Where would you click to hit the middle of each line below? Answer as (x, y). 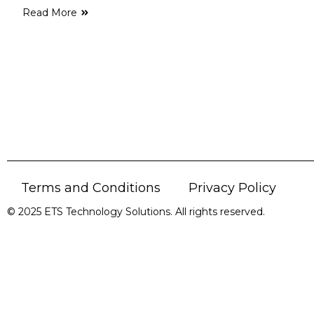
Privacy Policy (232, 187)
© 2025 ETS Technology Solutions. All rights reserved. (136, 211)
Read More (50, 12)
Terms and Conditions (91, 187)
